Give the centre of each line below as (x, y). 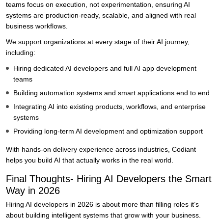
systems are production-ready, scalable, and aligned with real (101, 15)
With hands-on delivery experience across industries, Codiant (101, 150)
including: (21, 53)
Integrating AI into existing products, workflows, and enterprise (110, 107)
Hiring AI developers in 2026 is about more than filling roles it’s (102, 205)
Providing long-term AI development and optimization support (108, 131)
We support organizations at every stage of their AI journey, (98, 42)
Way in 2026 (33, 191)
